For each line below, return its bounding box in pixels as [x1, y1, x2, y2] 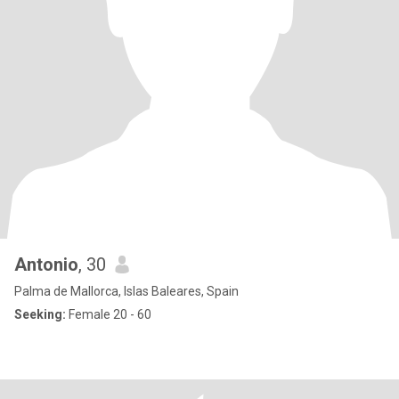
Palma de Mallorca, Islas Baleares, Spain [14, 284, 239, 298]
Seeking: [14, 307, 66, 322]
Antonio [14, 254, 78, 275]
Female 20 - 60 [66, 307, 151, 322]
